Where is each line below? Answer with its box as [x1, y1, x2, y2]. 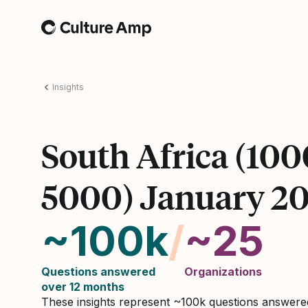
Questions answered [41, 265, 155, 278]
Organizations [184, 265, 262, 278]
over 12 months [41, 280, 124, 294]
